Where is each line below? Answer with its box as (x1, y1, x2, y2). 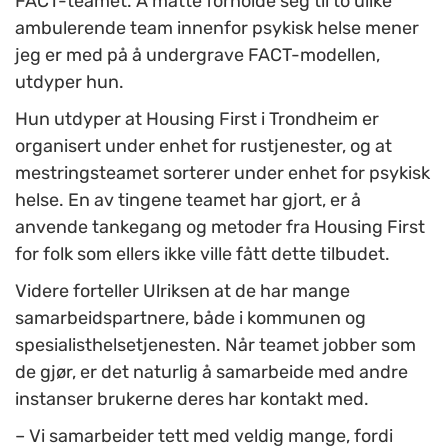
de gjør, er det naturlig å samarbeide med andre (15, 361, 408, 384)
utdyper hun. (15, 71, 124, 94)
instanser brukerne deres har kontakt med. (15, 388, 369, 411)
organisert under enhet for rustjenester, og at (15, 135, 392, 158)
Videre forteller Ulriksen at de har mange (15, 280, 350, 303)
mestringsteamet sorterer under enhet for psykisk (15, 162, 430, 185)
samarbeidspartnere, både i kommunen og (15, 307, 366, 330)
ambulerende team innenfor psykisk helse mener (15, 17, 419, 40)
